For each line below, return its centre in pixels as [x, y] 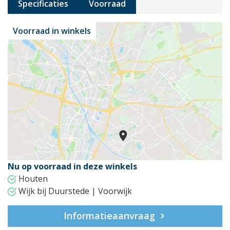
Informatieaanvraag [109, 215]
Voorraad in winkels [52, 31]
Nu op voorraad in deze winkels [72, 166]
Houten [32, 178]
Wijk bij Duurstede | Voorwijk [74, 191]
